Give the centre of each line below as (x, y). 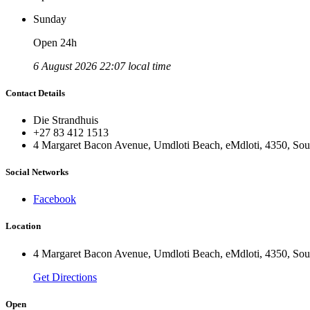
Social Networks (37, 172)
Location (23, 226)
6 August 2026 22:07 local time (102, 66)
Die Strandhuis (66, 120)
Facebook (55, 199)
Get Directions (65, 277)
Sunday (50, 19)
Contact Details (35, 93)
